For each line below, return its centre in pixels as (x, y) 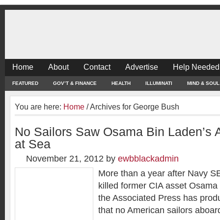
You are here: (39, 107)
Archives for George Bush (134, 107)
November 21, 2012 (65, 159)
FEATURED (25, 83)
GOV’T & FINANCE (75, 83)
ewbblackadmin (148, 159)
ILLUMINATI (159, 83)
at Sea (33, 144)
